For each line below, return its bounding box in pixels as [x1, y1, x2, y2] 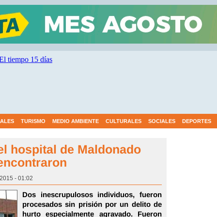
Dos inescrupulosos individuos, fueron [22, 190, 162, 199]
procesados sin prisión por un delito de [22, 200, 162, 208]
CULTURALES [106, 118, 141, 124]
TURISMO [21, 118, 46, 124]
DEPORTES [182, 118, 211, 124]
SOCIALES [148, 118, 175, 124]
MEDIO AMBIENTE [52, 118, 99, 124]
